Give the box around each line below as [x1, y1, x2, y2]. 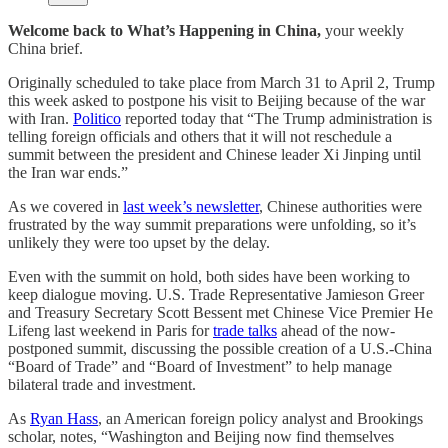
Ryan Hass [30, 409, 98, 427]
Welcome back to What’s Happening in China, [8, 21, 321, 39]
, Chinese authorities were [259, 197, 422, 215]
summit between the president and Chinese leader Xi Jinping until [8, 145, 421, 163]
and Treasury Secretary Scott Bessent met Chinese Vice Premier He [8, 303, 433, 321]
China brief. [8, 39, 83, 57]
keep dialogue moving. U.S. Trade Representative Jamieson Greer [8, 285, 424, 303]
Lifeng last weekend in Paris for [8, 321, 213, 339]
